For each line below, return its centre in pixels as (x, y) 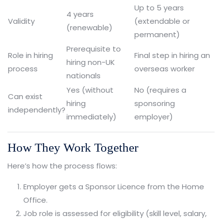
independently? (37, 110)
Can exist (25, 96)
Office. (35, 200)
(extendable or (162, 21)
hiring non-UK (91, 62)
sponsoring (155, 103)
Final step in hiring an (172, 55)
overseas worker (165, 68)
